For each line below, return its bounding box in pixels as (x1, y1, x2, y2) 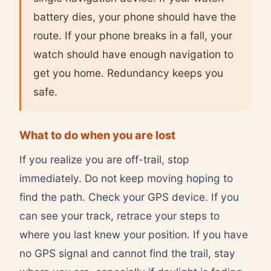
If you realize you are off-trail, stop (19, 152, 189, 166)
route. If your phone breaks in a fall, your (33, 28, 232, 42)
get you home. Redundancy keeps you (33, 66, 223, 79)
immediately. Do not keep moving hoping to (19, 171, 233, 184)
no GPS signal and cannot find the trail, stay (19, 246, 235, 260)
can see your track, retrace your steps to (19, 209, 220, 222)
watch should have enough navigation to (33, 47, 233, 60)
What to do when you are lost (19, 128, 175, 142)
